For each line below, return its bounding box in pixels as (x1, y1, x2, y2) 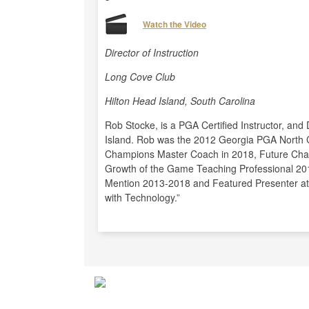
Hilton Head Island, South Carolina (105, 94, 255, 108)
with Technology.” (105, 190, 180, 204)
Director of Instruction (105, 46, 199, 59)
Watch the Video (143, 18, 206, 30)
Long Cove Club (105, 70, 175, 83)
